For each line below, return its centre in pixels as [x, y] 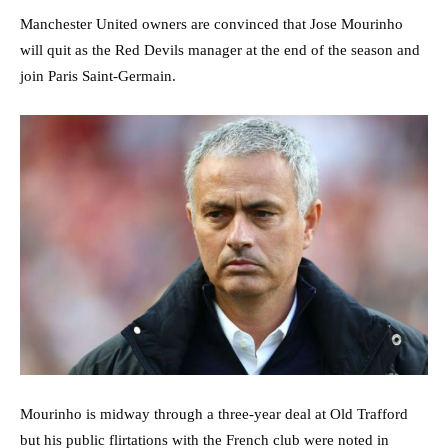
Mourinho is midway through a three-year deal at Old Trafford [214, 413]
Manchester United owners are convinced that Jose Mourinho [211, 24]
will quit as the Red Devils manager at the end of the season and [220, 50]
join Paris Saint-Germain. [98, 76]
